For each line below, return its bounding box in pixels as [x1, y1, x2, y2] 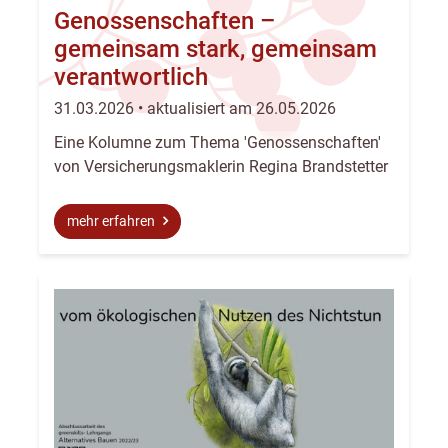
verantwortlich [54, 63, 208, 92]
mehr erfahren [67, 212, 158, 230]
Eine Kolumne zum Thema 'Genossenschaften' [54, 132, 381, 152]
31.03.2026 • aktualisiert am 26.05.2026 [54, 98, 336, 118]
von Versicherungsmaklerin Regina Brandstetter [54, 156, 388, 176]
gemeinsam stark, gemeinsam [54, 35, 377, 64]
